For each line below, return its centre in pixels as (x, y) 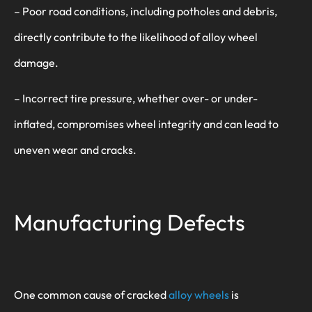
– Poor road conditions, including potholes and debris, (146, 11)
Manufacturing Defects (130, 223)
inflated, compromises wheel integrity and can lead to (146, 124)
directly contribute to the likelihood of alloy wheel (136, 37)
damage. (36, 62)
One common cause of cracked (91, 295)
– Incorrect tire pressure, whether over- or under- (136, 99)
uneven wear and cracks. (75, 150)
